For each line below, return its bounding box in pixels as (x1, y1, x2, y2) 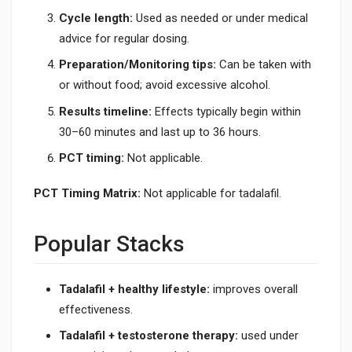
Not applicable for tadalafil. (141, 185, 281, 200)
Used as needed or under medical (133, 10, 308, 25)
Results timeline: (59, 104, 152, 119)
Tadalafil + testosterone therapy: (59, 328, 238, 343)
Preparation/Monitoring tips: (59, 57, 216, 71)
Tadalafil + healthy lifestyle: (59, 281, 210, 296)
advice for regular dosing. (59, 31, 189, 46)
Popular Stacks (34, 230, 185, 257)
